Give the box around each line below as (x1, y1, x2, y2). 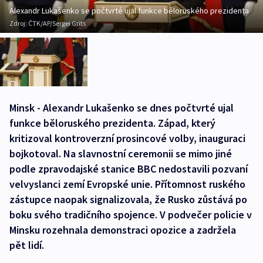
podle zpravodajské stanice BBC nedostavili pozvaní (9, 162, 248, 176)
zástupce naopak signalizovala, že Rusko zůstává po (9, 193, 247, 207)
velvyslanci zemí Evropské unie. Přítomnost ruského (9, 177, 245, 191)
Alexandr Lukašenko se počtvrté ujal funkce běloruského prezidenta (9, 5, 249, 16)
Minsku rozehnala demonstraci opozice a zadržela (9, 223, 236, 237)
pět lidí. (9, 238, 44, 252)
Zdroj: (9, 19, 28, 28)
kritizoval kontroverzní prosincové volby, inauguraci (9, 131, 245, 146)
